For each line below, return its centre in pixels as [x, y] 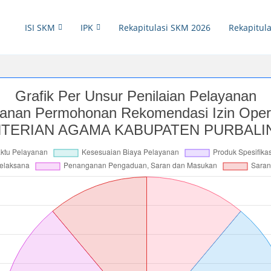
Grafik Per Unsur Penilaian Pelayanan [135, 96]
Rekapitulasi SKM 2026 [165, 27]
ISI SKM [40, 27]
